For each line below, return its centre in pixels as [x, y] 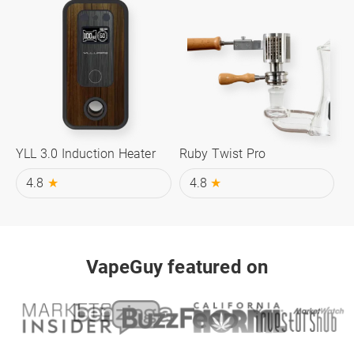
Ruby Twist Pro [222, 153]
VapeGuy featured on [177, 267]
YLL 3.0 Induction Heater [86, 153]
